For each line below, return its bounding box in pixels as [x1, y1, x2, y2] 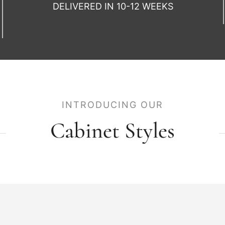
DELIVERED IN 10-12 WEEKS [53, 1, 173, 12]
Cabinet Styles [50, 117, 175, 144]
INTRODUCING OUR [62, 99, 163, 110]
